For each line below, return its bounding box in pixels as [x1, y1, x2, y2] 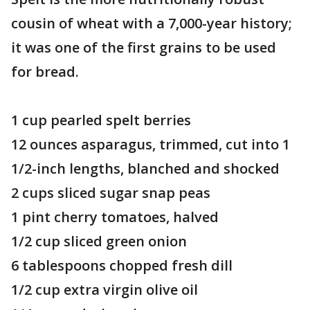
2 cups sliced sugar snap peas [11, 183, 210, 202]
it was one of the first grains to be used [11, 38, 276, 57]
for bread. [11, 62, 79, 81]
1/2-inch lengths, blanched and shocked [11, 159, 280, 178]
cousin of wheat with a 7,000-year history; [11, 14, 292, 33]
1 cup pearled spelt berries [11, 111, 191, 129]
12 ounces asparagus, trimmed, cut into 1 [11, 135, 290, 154]
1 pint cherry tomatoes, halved [11, 208, 219, 226]
